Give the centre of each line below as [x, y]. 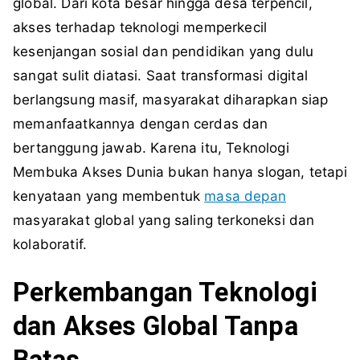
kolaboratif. [50, 245]
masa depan [245, 196]
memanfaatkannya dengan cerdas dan [141, 124]
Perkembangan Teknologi [165, 293]
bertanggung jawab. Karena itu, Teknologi [151, 148]
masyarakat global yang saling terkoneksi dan [164, 221]
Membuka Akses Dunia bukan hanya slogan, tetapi [180, 172]
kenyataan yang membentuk [109, 196]
